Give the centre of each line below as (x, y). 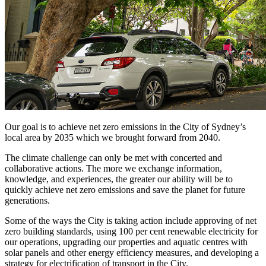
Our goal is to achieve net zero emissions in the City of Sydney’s (125, 126)
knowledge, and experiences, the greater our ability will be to (119, 179)
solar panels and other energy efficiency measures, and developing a (132, 252)
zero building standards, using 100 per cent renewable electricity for (131, 231)
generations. (27, 200)
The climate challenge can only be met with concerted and (113, 157)
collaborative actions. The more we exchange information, (113, 168)
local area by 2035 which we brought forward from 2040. (113, 137)
